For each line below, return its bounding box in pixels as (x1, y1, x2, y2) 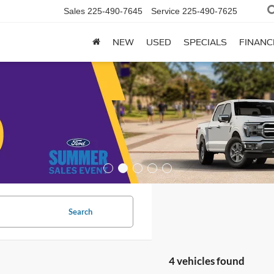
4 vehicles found (168, 254, 245, 267)
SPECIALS (183, 37, 227, 48)
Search (68, 207, 92, 217)
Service (151, 6, 180, 17)
